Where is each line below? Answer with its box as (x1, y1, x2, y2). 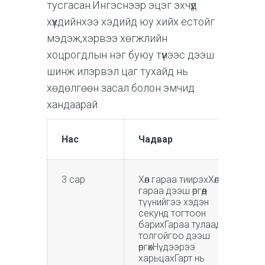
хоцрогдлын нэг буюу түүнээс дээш (47, 48, 214, 61)
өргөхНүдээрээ (138, 241, 195, 253)
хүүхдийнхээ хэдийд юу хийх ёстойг (47, 15, 215, 28)
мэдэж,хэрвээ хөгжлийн (47, 31, 167, 44)
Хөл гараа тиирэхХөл (138, 173, 219, 185)
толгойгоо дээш (138, 230, 210, 241)
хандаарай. (47, 98, 99, 111)
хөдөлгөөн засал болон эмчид (47, 81, 195, 94)
